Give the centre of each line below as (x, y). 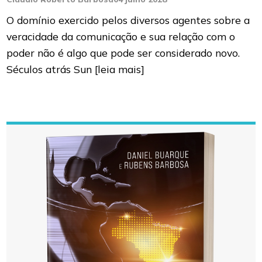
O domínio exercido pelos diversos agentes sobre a (128, 20)
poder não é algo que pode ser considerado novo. (123, 53)
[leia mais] (120, 69)
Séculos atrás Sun (51, 69)
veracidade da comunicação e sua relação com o (121, 37)
